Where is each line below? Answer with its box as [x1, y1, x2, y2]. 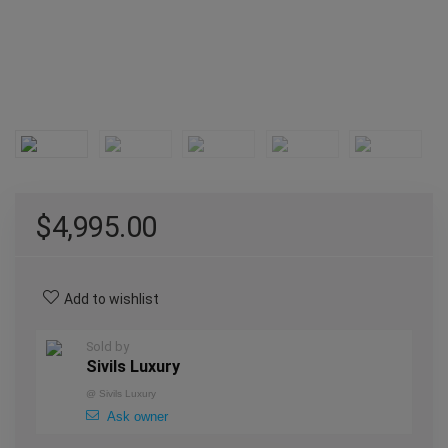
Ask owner [107, 409, 168, 424]
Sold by [86, 339, 129, 354]
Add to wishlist [64, 291, 159, 307]
